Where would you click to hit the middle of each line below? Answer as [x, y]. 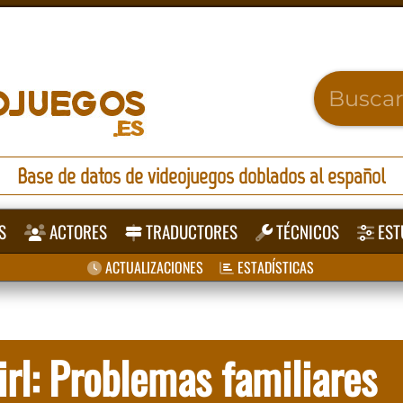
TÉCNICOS [306, 232]
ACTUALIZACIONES [152, 267]
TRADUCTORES [190, 232]
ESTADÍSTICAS [273, 267]
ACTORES [77, 232]
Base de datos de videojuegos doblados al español [201, 176]
